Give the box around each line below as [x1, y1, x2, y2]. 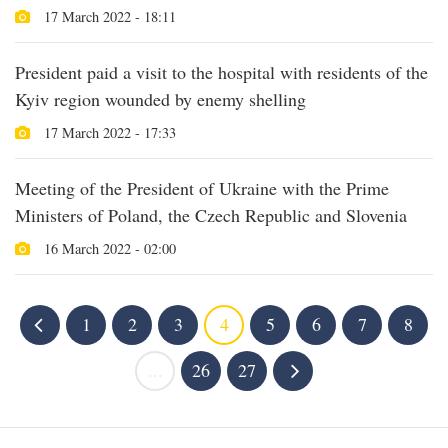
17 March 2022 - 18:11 [40, 6, 176, 26]
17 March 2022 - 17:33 [40, 122, 176, 142]
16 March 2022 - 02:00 [40, 238, 176, 258]
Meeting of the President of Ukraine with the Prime [15, 175, 389, 200]
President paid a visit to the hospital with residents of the [15, 59, 428, 84]
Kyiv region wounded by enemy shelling [15, 86, 306, 111]
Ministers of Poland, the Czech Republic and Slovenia [15, 202, 407, 227]
